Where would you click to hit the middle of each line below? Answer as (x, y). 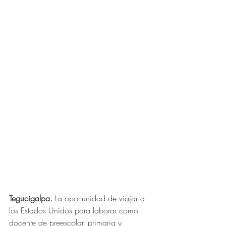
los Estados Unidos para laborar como (75, 210)
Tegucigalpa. (31, 198)
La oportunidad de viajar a (101, 198)
